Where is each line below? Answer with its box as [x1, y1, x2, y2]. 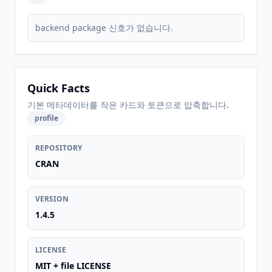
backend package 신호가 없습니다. [35, 22, 173, 33]
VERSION [35, 194, 69, 204]
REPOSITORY [35, 143, 82, 153]
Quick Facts [27, 81, 90, 95]
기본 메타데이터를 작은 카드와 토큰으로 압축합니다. [27, 99, 229, 110]
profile [35, 113, 58, 123]
